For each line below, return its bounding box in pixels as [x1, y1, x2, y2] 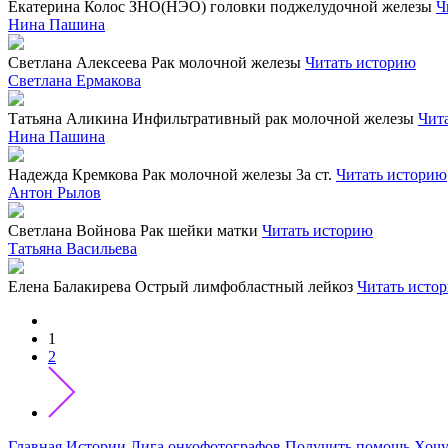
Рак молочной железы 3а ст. [142, 166, 332, 183]
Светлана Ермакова [8, 72, 141, 89]
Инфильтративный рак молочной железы [132, 110, 414, 127]
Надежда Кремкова [8, 166, 138, 183]
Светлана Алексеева [8, 54, 147, 71]
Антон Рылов [8, 184, 101, 201]
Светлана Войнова [8, 222, 136, 239]
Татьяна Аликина [8, 110, 128, 127]
